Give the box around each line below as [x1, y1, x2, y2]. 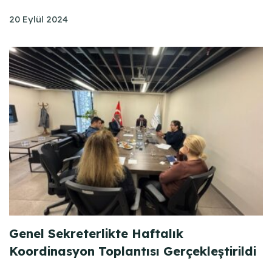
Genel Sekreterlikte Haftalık [9, 226, 183, 242]
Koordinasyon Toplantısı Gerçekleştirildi [9, 243, 256, 259]
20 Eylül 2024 [9, 13, 68, 25]
